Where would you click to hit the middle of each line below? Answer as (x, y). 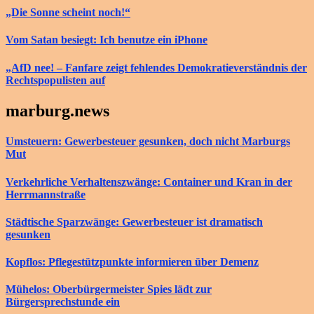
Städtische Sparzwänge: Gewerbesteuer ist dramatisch (134, 221)
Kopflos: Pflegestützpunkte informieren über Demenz (132, 262)
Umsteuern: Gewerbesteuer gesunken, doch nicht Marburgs (148, 142)
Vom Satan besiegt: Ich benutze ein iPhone (107, 40)
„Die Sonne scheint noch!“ (68, 13)
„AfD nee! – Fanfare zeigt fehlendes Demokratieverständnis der (156, 67)
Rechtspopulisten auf (55, 80)
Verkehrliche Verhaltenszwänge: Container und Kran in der (149, 182)
